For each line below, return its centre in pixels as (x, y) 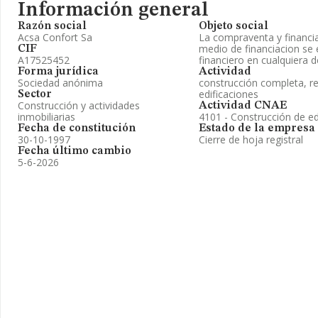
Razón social (52, 26)
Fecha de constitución (77, 128)
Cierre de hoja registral (251, 139)
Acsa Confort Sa (55, 37)
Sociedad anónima (60, 83)
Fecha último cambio (75, 151)
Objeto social (234, 26)
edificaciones (229, 94)
